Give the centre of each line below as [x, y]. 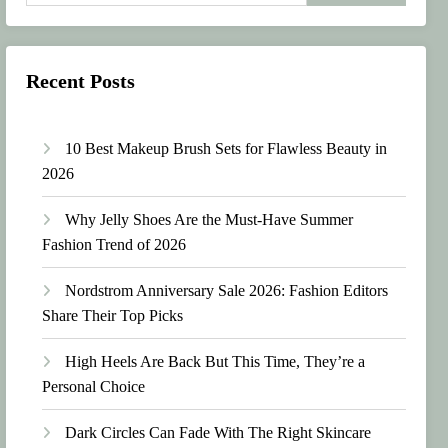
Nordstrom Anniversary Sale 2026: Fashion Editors [227, 290]
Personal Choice [94, 386]
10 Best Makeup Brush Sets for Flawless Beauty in [226, 148]
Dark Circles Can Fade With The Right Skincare [218, 432]
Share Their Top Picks [113, 315]
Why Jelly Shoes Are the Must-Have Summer [209, 219]
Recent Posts [81, 80]
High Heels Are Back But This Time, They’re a [215, 361]
